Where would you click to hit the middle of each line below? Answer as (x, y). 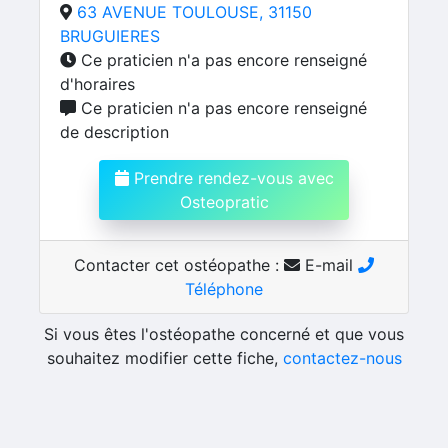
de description (114, 132)
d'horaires (97, 84)
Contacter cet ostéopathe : (179, 265)
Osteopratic (224, 202)
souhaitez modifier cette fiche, (164, 358)
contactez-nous (342, 358)
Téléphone (224, 289)
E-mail (329, 265)
